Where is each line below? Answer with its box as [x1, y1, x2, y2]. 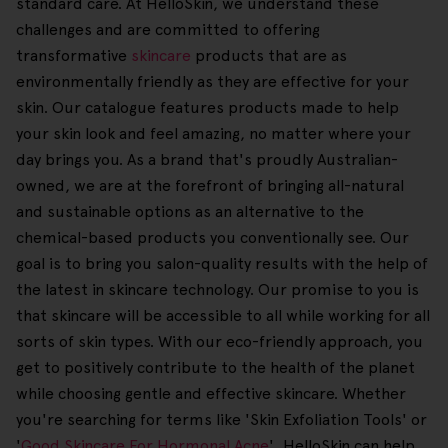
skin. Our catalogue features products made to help [16, 98, 399, 118]
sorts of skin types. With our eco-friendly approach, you [16, 332, 423, 352]
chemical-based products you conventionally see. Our [16, 228, 409, 248]
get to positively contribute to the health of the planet [16, 358, 415, 378]
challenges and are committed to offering [16, 20, 320, 40]
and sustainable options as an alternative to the [16, 202, 364, 222]
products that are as [191, 46, 347, 66]
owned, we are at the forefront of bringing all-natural [16, 176, 404, 196]
